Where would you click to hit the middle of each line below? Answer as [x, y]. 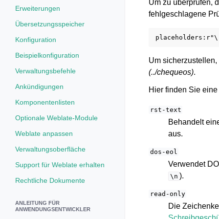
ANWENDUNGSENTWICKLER [53, 209]
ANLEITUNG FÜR [37, 203]
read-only [167, 194]
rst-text [165, 110]
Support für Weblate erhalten [60, 165]
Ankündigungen [39, 87]
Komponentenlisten [45, 102]
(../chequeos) [171, 72]
